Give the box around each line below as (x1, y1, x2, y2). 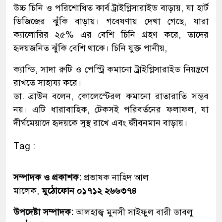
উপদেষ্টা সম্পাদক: (13, 206, 76, 218)
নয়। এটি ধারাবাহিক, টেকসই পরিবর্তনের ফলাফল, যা (13, 104, 209, 115)
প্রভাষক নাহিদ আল (84, 171, 149, 183)
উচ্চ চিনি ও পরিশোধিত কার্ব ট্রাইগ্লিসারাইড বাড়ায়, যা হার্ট (13, 2, 209, 13)
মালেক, (13, 185, 42, 196)
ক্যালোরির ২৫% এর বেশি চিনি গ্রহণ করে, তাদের (13, 29, 209, 40)
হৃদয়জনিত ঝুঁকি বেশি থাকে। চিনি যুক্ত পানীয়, (13, 42, 167, 54)
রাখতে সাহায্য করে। (13, 77, 81, 88)
